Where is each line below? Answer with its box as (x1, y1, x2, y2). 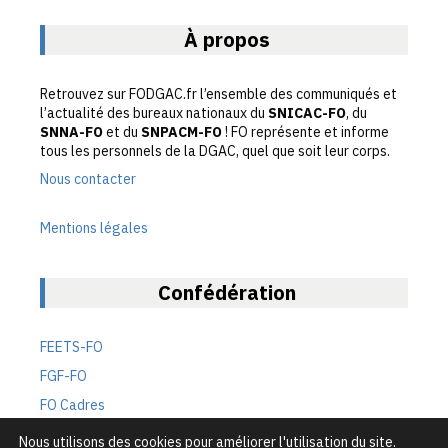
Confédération (157, 279, 296, 307)
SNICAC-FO (268, 103, 346, 122)
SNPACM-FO (141, 122, 222, 141)
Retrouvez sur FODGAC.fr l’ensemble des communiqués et (40, 84, 397, 103)
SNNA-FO (40, 122, 103, 141)
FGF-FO (40, 367, 87, 386)
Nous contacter (40, 170, 136, 189)
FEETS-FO (40, 338, 103, 357)
